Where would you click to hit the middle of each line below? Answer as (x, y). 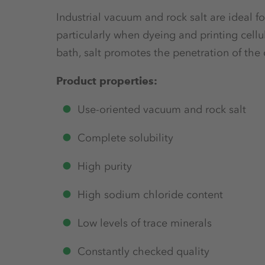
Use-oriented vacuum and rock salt (162, 109)
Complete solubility (125, 138)
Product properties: (107, 81)
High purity (105, 166)
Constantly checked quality (143, 251)
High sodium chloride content (150, 194)
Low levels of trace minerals (145, 223)
